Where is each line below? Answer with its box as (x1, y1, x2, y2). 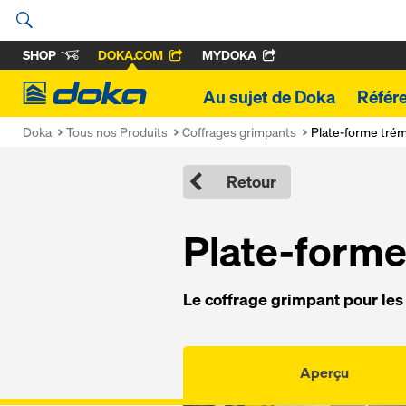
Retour (227, 171, 276, 192)
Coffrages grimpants (182, 123, 296, 140)
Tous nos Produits (66, 123, 168, 140)
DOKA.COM (98, 46, 163, 63)
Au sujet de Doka (203, 85, 335, 109)
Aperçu (299, 362, 349, 382)
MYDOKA (202, 46, 256, 63)
